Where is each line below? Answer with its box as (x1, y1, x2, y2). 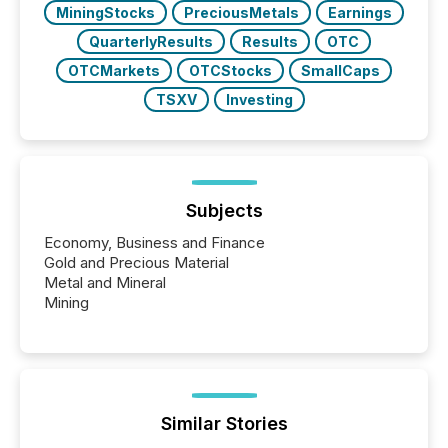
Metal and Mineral (44, 273, 166, 293)
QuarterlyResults (89, 33, 213, 51)
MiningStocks (56, 4, 155, 22)
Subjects (185, 200, 263, 222)
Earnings (328, 4, 392, 22)
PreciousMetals (184, 4, 299, 22)
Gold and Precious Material (44, 253, 229, 273)
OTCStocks (189, 62, 272, 80)
